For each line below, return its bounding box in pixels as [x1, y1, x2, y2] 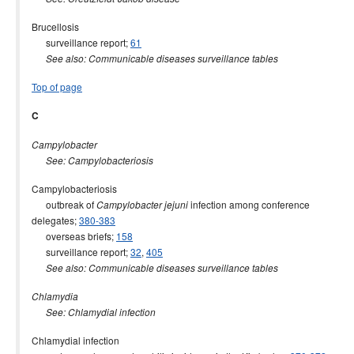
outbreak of [32, 198, 96, 211]
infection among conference [188, 198, 310, 211]
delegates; [32, 213, 79, 227]
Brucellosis [32, 20, 79, 33]
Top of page [32, 80, 82, 93]
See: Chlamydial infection [46, 306, 156, 318]
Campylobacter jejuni [96, 198, 188, 211]
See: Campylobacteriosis [46, 154, 153, 167]
